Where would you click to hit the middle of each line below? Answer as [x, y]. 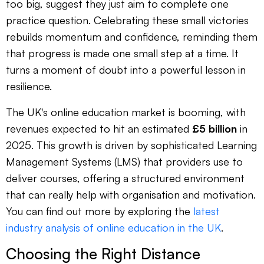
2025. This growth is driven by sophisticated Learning [131, 145]
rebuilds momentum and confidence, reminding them [132, 37]
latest [207, 211]
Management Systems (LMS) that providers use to [124, 162]
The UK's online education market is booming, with [126, 112]
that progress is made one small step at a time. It [122, 53]
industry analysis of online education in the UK [113, 228]
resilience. [29, 86]
